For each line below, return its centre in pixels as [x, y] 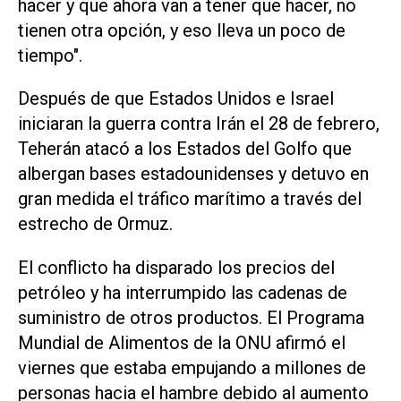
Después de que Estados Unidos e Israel [176, 99]
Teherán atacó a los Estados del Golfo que [185, 149]
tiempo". [50, 55]
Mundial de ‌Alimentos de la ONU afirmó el [182, 343]
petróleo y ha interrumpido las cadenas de [183, 293]
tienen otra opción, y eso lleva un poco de [182, 30]
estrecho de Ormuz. [95, 224]
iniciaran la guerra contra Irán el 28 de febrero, [199, 124]
